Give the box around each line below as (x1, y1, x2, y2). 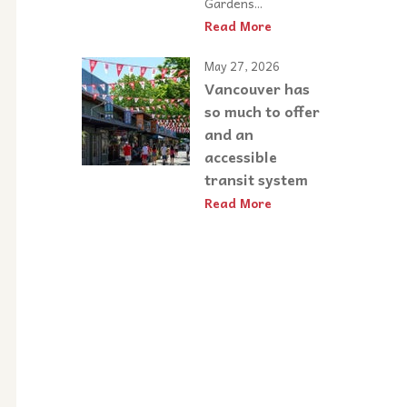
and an (204, 121, 253, 145)
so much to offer (204, 98, 320, 123)
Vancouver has (204, 75, 310, 100)
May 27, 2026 (204, 56, 280, 76)
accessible (204, 144, 277, 168)
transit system (204, 166, 308, 191)
